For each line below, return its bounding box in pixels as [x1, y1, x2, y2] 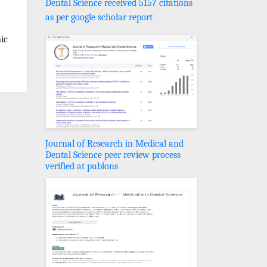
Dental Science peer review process [45, 149, 181, 160]
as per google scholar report [45, 11, 153, 23]
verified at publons [45, 160, 118, 172]
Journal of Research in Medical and [45, 138, 184, 149]
